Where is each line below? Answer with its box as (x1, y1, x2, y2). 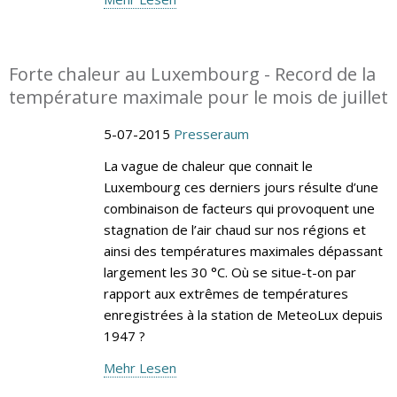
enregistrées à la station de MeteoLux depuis (103, 305, 383, 323)
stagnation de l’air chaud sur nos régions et (103, 220, 366, 238)
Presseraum (173, 124, 249, 143)
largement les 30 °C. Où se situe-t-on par (103, 262, 356, 281)
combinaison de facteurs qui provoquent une (103, 198, 375, 217)
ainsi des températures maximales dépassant (103, 241, 383, 260)
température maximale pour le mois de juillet (9, 84, 388, 109)
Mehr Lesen (103, 358, 176, 377)
